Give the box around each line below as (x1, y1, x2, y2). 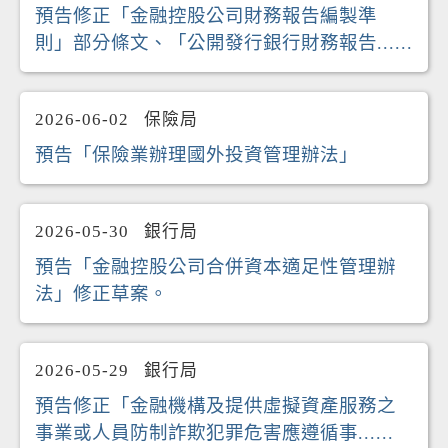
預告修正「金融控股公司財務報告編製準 (35, 6, 377, 26)
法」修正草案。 (35, 284, 168, 304)
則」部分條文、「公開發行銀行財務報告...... (35, 33, 413, 53)
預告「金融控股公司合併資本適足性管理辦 (35, 257, 396, 277)
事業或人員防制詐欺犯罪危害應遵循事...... (35, 423, 394, 443)
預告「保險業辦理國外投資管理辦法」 (35, 145, 358, 165)
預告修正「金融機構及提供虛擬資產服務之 (35, 396, 396, 416)
